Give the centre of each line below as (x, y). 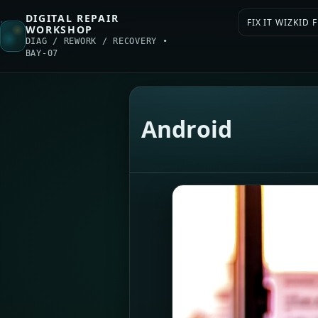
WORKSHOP (59, 29)
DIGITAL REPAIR (72, 18)
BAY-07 (42, 53)
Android (187, 129)
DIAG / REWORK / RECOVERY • (97, 41)
